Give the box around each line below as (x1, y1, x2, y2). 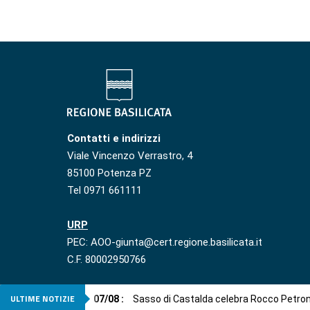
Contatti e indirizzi (67, 132, 161, 145)
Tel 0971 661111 (67, 184, 142, 197)
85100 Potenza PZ (67, 167, 152, 180)
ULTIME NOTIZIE (10, 292, 75, 305)
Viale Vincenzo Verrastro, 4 (67, 149, 192, 163)
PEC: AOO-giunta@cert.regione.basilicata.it (67, 236, 262, 249)
